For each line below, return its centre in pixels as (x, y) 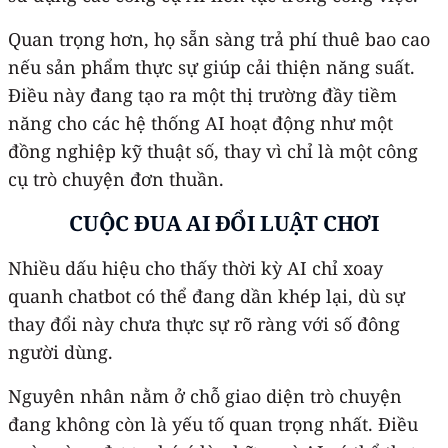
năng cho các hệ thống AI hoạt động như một (200, 122)
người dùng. (60, 351)
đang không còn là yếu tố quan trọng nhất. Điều (213, 423)
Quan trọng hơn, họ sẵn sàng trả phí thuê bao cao (219, 38)
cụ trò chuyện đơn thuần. (116, 178)
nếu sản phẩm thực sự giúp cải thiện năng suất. (211, 66)
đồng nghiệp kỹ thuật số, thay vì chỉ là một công (213, 150)
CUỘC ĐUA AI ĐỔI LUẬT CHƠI (224, 222)
